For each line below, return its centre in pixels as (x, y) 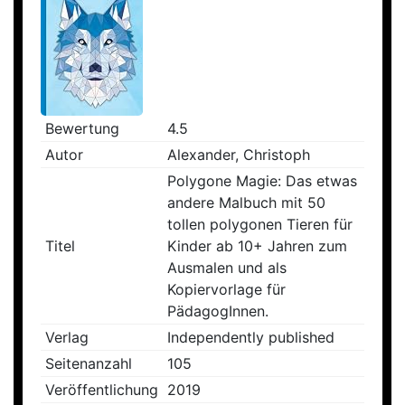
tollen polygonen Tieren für (260, 225)
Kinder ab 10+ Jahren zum (257, 246)
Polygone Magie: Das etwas (262, 181)
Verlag (67, 338)
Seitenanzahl (89, 364)
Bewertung (82, 129)
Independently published (251, 338)
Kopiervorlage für (226, 290)
